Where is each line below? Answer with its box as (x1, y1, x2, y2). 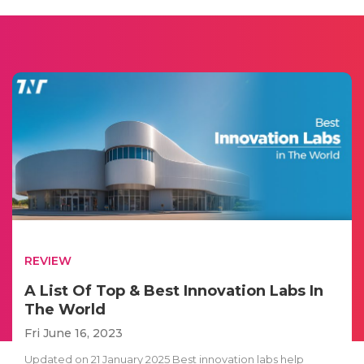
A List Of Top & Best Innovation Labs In (24, 281, 323, 300)
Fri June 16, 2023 (24, 325, 123, 340)
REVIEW (24, 253, 71, 268)
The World (24, 300, 106, 318)
